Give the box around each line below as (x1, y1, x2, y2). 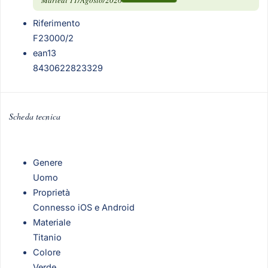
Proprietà (33, 187, 70, 197)
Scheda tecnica (9, 111, 60, 123)
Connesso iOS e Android (33, 202, 135, 212)
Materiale (33, 217, 71, 227)
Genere (33, 157, 62, 167)
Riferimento (33, 17, 80, 28)
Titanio (33, 232, 62, 242)
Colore (33, 246, 60, 257)
